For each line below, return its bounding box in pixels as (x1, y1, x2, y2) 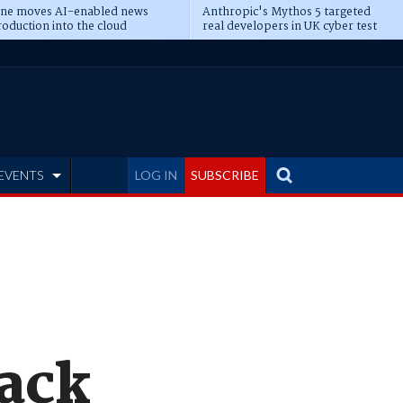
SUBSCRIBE (191, 167, 259, 183)
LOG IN (135, 167, 177, 183)
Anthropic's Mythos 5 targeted (201, 3, 371, 22)
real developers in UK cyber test (201, 17, 377, 36)
